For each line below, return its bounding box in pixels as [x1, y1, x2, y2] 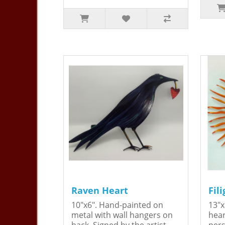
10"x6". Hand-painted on [71, 199, 163, 211]
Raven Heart [71, 184, 128, 197]
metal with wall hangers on [71, 209, 173, 221]
